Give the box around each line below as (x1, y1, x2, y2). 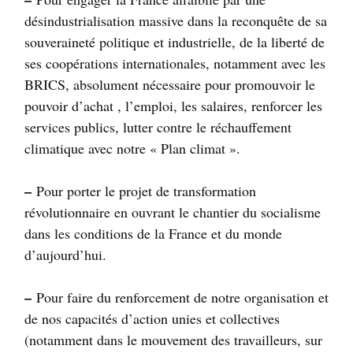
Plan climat (161, 138, 225, 158)
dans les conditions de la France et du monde (24, 223, 282, 243)
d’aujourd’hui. (24, 244, 106, 264)
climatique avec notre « (24, 138, 157, 158)
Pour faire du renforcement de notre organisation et (32, 287, 329, 307)
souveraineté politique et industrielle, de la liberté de (24, 32, 325, 51)
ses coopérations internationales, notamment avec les (24, 53, 325, 72)
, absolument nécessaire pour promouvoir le (65, 74, 315, 94)
